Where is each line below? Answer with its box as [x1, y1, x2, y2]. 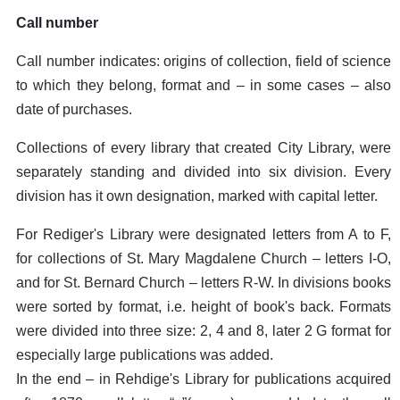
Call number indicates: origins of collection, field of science [16, 54, 391, 69]
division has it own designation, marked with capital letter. [16, 188, 378, 204]
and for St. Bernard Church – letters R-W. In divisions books [16, 275, 391, 290]
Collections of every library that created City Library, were [16, 140, 391, 155]
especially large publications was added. [16, 347, 273, 362]
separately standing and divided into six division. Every [16, 164, 391, 179]
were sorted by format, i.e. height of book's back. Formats [16, 299, 391, 314]
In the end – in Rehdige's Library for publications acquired [16, 371, 391, 387]
